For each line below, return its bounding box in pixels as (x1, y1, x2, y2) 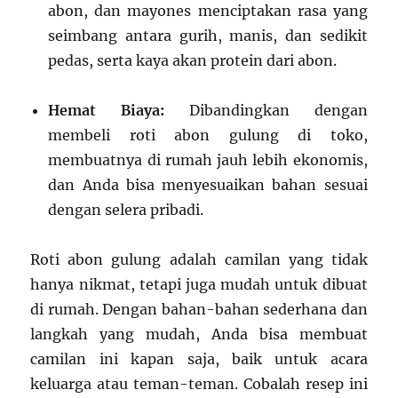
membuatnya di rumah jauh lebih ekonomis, (48, 151, 368, 170)
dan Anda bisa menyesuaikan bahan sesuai (48, 176, 368, 195)
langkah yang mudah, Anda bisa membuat (30, 325, 368, 344)
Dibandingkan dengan (164, 101, 368, 120)
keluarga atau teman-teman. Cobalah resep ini (30, 375, 368, 394)
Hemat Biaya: (48, 101, 165, 120)
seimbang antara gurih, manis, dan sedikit (48, 27, 368, 45)
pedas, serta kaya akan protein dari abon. (48, 52, 338, 70)
